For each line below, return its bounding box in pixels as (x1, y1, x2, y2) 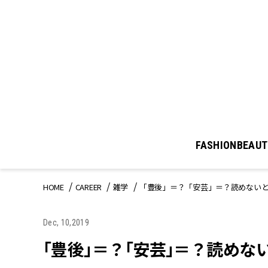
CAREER (75, 181, 102, 193)
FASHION (196, 139, 237, 152)
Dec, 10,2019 (43, 218, 89, 228)
